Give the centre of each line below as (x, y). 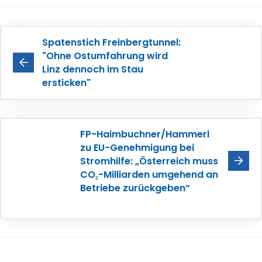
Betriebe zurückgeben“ (135, 188)
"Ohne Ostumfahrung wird (105, 56)
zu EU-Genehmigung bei (137, 147)
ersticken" (66, 82)
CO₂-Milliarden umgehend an (149, 174)
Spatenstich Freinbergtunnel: (111, 42)
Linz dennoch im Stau (93, 69)
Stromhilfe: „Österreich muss (149, 161)
